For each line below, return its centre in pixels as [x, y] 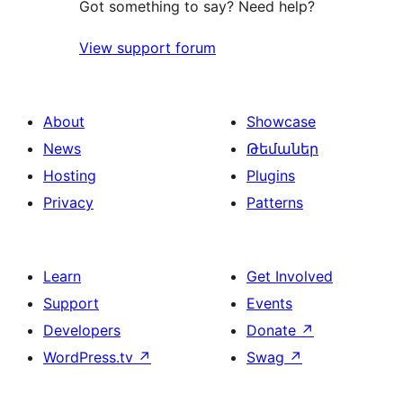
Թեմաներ [282, 149]
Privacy [68, 203]
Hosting [70, 176]
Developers [82, 331]
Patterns [275, 203]
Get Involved [290, 277]
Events [269, 304]
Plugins [271, 176]
